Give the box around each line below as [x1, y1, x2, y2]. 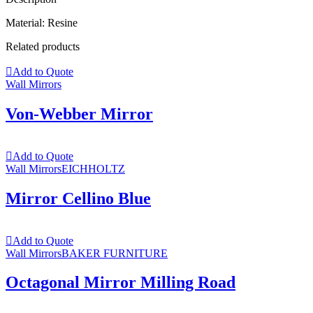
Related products [6, 40, 80, 52]
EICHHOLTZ [61, 162, 125, 175]
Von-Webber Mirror [6, 104, 153, 123]
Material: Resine [6, 16, 78, 29]
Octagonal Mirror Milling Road [6, 273, 235, 292]
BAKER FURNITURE [61, 247, 168, 259]
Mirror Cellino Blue [6, 189, 151, 208]
